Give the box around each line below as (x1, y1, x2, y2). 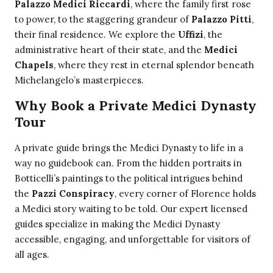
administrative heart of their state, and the (15, 44, 204, 56)
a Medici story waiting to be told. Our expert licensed (15, 203, 247, 215)
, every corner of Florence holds (115, 188, 256, 200)
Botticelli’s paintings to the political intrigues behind (15, 172, 243, 185)
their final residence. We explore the (15, 29, 178, 41)
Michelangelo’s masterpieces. (15, 74, 144, 87)
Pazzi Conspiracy (32, 188, 115, 200)
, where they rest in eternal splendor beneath (54, 59, 254, 71)
